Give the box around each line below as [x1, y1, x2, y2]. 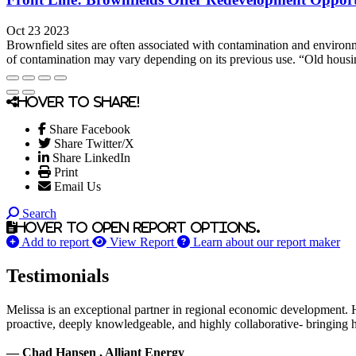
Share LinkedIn [52, 150, 130, 164]
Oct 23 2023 [6, 23, 69, 37]
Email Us [54, 179, 101, 193]
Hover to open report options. [16, 220, 261, 234]
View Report [110, 234, 174, 249]
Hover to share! [17, 95, 140, 108]
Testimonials [6, 265, 109, 286]
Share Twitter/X [54, 136, 134, 150]
